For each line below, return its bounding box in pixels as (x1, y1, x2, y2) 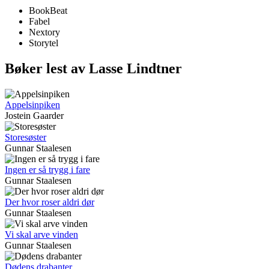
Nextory (29, 27, 60, 38)
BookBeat (29, 5, 67, 16)
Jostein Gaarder (5, 110, 64, 121)
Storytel (29, 38, 58, 49)
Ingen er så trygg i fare (5, 165, 90, 175)
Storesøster (5, 132, 46, 143)
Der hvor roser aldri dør (5, 197, 94, 208)
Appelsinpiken (5, 100, 60, 110)
